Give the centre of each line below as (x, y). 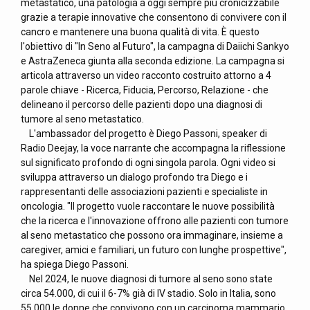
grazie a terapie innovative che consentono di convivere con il (154, 17)
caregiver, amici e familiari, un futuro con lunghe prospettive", (154, 250)
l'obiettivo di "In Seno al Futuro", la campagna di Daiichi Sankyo (155, 46)
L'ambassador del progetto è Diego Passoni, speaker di (144, 134)
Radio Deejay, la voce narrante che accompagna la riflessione (153, 148)
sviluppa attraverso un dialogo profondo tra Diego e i (134, 177)
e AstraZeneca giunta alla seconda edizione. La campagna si (153, 61)
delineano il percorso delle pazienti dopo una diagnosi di (142, 104)
